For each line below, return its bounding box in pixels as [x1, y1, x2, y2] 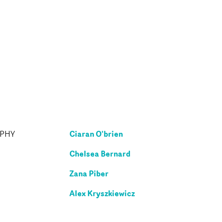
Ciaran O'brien [69, 127, 123, 140]
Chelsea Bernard [69, 147, 130, 160]
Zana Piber [69, 167, 109, 179]
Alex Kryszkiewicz [69, 187, 135, 199]
